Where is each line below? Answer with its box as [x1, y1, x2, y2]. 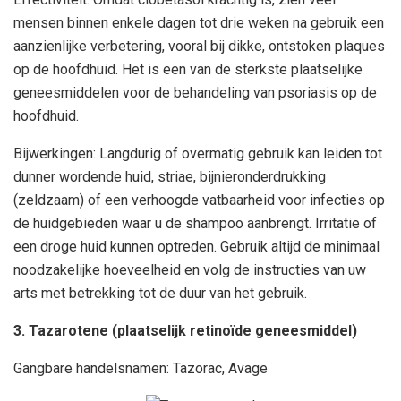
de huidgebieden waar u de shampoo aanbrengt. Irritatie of [13, 215, 377, 233]
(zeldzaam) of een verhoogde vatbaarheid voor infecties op [13, 192, 385, 209]
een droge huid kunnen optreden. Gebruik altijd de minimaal [13, 238, 380, 256]
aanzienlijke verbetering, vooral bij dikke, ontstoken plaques [13, 38, 385, 55]
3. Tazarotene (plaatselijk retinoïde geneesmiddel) [13, 322, 357, 340]
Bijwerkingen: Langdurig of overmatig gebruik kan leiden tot [13, 145, 382, 163]
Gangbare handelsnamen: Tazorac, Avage [13, 360, 268, 378]
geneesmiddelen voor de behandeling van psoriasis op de [13, 84, 377, 102]
